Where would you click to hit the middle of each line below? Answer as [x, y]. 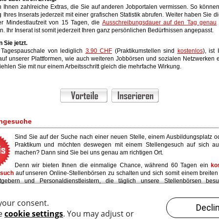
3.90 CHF [99, 51]
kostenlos [190, 51]
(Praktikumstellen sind [145, 51]
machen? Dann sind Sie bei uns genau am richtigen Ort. [89, 153]
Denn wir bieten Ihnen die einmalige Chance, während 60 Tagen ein [113, 165]
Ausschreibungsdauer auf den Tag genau [159, 22]
